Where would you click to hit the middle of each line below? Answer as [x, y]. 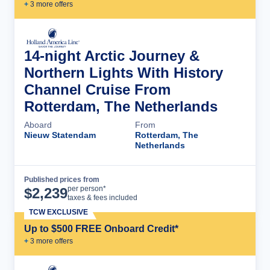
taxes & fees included [102, 198]
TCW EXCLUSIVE [58, 212]
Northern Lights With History [124, 73]
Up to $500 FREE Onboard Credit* [101, 229]
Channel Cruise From [97, 89]
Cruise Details [202, 189]
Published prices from [62, 180]
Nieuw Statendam [60, 135]
